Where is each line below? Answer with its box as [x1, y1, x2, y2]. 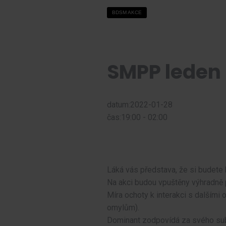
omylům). [107, 203, 139, 213]
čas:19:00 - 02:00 [107, 112, 167, 122]
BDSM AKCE [112, 10, 142, 16]
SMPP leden [107, 58, 221, 86]
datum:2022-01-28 [107, 99, 173, 109]
